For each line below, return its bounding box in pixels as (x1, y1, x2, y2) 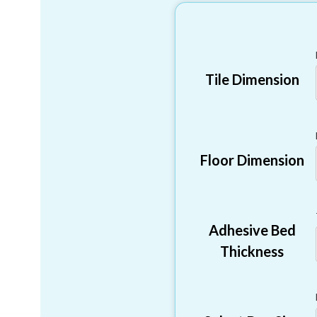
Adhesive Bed (208, 221, 296, 239)
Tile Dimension (204, 71, 299, 88)
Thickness (220, 243, 284, 260)
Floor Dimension (200, 151, 304, 169)
